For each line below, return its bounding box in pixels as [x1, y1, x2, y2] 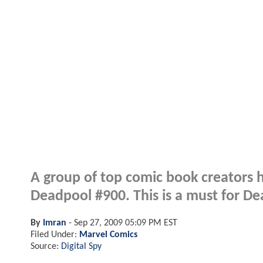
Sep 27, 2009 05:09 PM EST [74, 218, 177, 228]
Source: [31, 241, 61, 251]
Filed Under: [31, 230, 79, 240]
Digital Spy [61, 241, 102, 251]
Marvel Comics [79, 230, 137, 240]
